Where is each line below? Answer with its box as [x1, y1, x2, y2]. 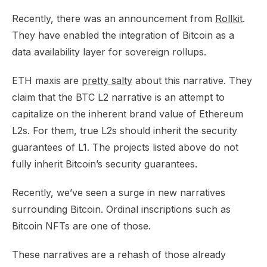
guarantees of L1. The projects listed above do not [12, 141, 238, 153]
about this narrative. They [132, 74, 252, 86]
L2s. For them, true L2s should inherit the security [12, 125, 237, 136]
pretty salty [82, 74, 132, 86]
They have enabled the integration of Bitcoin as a [12, 29, 234, 41]
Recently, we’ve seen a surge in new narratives [12, 187, 225, 198]
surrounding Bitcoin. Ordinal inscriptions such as [12, 203, 231, 215]
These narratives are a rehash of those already [12, 249, 226, 260]
